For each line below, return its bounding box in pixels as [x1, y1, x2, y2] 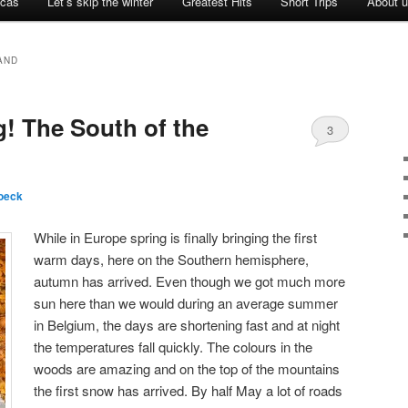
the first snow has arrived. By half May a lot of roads [34, 380, 343, 400]
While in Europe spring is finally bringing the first [34, 227, 318, 247]
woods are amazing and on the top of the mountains [34, 358, 341, 378]
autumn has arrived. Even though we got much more [34, 270, 346, 291]
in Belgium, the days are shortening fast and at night [34, 314, 341, 334]
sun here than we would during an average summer [34, 292, 339, 312]
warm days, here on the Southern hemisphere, [34, 249, 310, 269]
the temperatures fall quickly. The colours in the [34, 336, 313, 356]
